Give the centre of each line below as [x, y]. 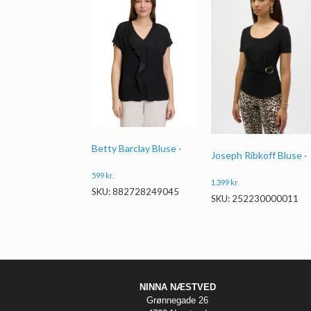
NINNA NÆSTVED [177, 287]
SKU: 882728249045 [135, 191]
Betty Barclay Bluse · [136, 149]
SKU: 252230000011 [254, 198]
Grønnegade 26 [178, 300]
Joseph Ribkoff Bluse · [259, 155]
